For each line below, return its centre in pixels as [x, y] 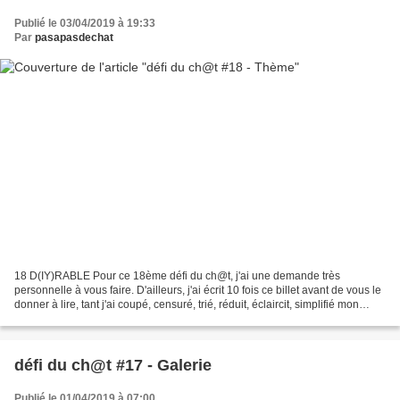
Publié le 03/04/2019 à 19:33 [85, 23]
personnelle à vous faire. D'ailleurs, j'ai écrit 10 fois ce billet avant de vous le [198, 291]
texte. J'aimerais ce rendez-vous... [96, 319]
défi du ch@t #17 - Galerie [113, 366]
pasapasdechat [74, 37]
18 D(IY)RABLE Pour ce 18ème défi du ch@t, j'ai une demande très [177, 276]
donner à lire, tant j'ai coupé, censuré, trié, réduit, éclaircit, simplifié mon [187, 305]
